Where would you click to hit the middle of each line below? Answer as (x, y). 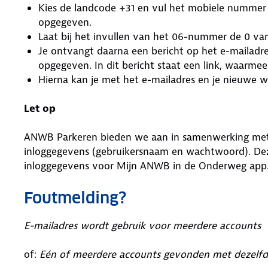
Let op (40, 108)
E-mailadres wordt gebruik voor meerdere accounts (144, 226)
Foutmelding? (75, 198)
